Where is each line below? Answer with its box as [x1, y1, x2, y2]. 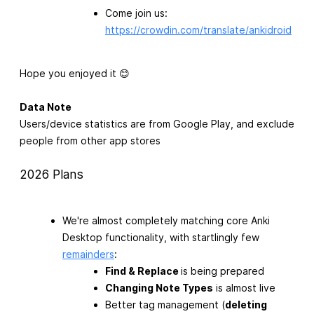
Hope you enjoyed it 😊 [20, 67, 130, 79]
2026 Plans [20, 166, 83, 182]
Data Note [20, 100, 71, 113]
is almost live [213, 282, 275, 294]
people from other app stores [20, 134, 161, 146]
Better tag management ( [105, 299, 225, 311]
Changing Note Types [105, 282, 213, 294]
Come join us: [105, 6, 168, 19]
